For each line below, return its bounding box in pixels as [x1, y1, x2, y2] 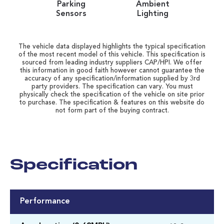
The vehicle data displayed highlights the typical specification [18, 43, 205, 50]
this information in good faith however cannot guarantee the [19, 67, 204, 74]
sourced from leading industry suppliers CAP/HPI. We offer [22, 59, 202, 66]
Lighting [136, 10, 168, 18]
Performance [20, 197, 70, 206]
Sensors [56, 10, 87, 18]
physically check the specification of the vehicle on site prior [19, 91, 204, 98]
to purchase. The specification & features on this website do [19, 99, 204, 106]
